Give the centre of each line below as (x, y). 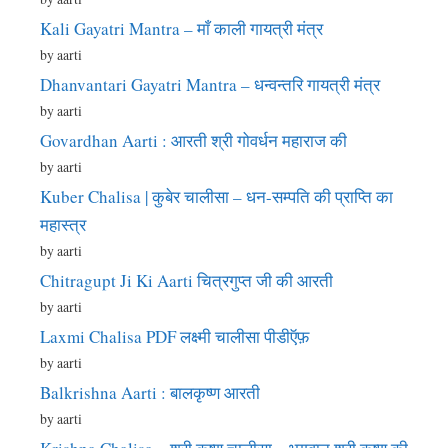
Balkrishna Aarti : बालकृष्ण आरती (150, 392)
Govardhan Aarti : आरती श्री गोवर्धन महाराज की (193, 140)
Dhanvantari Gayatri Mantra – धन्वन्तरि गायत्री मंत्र (210, 84)
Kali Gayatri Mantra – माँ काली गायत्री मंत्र (181, 28)
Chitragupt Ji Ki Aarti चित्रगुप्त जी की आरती (186, 280)
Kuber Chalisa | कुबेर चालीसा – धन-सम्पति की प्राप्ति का (216, 196)
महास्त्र (63, 224)
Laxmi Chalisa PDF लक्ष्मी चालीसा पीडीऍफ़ (174, 336)
